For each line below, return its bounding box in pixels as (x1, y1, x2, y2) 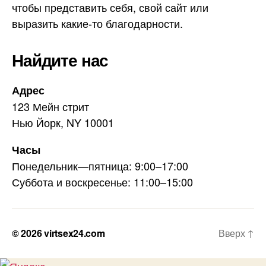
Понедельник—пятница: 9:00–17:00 (12, 157, 188, 173)
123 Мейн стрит (12, 98, 89, 114)
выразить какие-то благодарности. (12, 15, 183, 31)
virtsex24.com (44, 226, 105, 240)
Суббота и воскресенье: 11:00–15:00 (12, 173, 193, 189)
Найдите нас (12, 47, 109, 72)
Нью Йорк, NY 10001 (12, 114, 114, 130)
